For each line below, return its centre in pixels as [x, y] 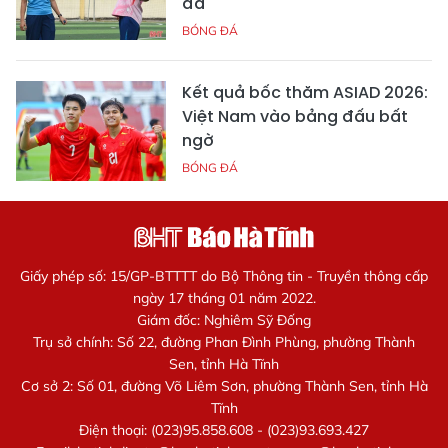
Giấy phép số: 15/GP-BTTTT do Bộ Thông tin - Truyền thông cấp [224, 276]
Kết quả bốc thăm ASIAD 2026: [305, 93]
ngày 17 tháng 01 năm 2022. [224, 298]
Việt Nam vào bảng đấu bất [295, 117]
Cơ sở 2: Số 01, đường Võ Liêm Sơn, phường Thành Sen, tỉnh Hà [224, 386]
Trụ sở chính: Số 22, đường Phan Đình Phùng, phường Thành [224, 342]
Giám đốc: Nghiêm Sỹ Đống [224, 320]
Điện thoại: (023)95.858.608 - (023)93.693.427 [224, 430]
